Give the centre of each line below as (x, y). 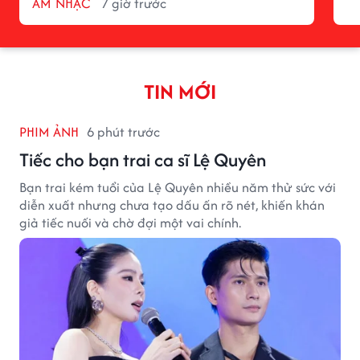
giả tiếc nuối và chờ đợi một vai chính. (130, 222)
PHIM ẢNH (49, 131)
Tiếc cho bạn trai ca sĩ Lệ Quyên (143, 159)
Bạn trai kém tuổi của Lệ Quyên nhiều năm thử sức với (178, 187)
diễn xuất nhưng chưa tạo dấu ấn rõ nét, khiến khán (172, 205)
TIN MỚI (180, 91)
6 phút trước (123, 131)
